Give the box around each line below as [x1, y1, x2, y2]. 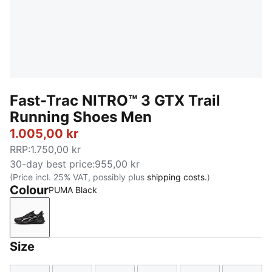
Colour [10, 183, 49, 197]
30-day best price [10, 158, 92, 170]
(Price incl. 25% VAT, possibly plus [10, 172, 147, 182]
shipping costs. [147, 172, 207, 182]
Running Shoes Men [10, 108, 152, 126]
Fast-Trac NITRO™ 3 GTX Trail [10, 92, 220, 109]
